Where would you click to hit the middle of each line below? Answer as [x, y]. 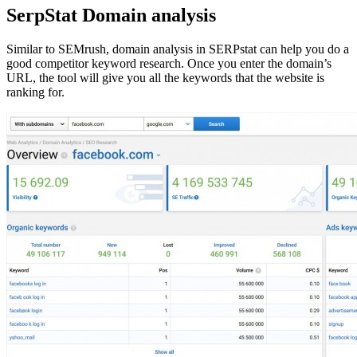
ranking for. [35, 92]
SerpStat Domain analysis [111, 15]
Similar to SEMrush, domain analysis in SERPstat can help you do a [178, 49]
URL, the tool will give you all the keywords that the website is [165, 77]
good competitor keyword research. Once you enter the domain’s [169, 63]
